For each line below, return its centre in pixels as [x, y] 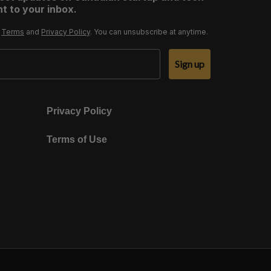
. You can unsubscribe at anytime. [149, 32]
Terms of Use [77, 139]
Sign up [190, 64]
